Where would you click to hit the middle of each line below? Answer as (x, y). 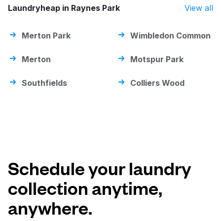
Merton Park (46, 36)
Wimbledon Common (170, 36)
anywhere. (50, 207)
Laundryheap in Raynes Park (64, 8)
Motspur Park (157, 59)
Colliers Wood (157, 83)
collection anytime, (85, 187)
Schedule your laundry (100, 168)
